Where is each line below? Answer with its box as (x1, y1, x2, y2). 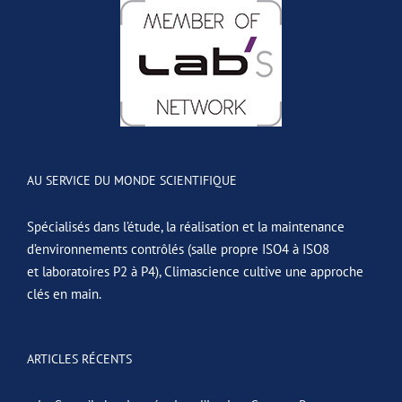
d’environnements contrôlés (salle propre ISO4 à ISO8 (27, 240, 329, 258)
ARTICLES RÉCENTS (27, 351, 132, 368)
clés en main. (27, 285, 101, 303)
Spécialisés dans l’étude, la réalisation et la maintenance (27, 218, 345, 236)
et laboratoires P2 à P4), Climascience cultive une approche (27, 263, 363, 281)
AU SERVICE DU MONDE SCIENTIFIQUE (27, 172, 237, 189)
